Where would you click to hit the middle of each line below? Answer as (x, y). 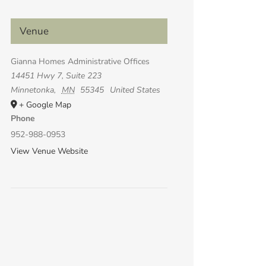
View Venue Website (49, 151)
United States (135, 90)
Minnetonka (32, 90)
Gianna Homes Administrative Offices (80, 61)
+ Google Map (45, 104)
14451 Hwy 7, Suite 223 (56, 75)
